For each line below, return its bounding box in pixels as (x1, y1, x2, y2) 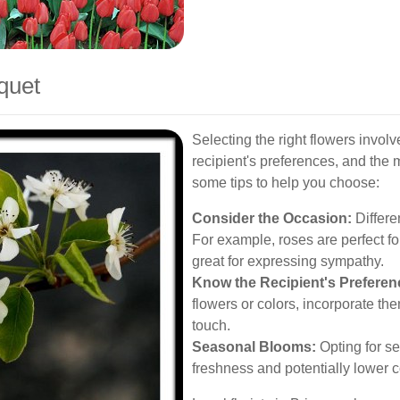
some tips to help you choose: (192, 175, 379, 190)
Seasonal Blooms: (192, 339, 316, 354)
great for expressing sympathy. (192, 254, 384, 269)
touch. (192, 318, 230, 333)
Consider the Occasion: (192, 211, 352, 226)
